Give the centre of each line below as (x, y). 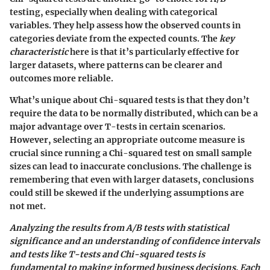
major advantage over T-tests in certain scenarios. (118, 126)
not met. (28, 206)
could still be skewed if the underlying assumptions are (127, 193)
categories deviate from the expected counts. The (115, 38)
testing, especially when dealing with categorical (114, 12)
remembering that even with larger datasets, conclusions (132, 179)
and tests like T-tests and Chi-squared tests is (107, 254)
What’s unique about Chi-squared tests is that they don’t (130, 100)
